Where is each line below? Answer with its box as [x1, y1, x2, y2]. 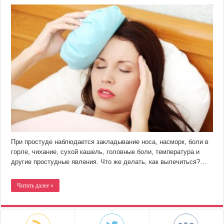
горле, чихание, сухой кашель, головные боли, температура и [11, 148, 200, 156]
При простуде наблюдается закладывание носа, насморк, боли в [11, 138, 209, 146]
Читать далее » [17, 182, 54, 189]
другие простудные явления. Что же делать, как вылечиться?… [11, 158, 207, 166]
